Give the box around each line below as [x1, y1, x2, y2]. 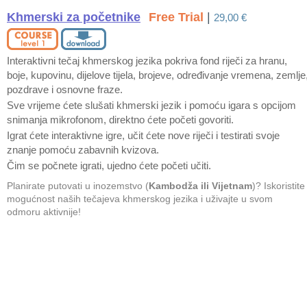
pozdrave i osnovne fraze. [7, 84, 123, 95]
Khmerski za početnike [7, 10, 140, 24]
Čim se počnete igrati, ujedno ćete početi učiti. [7, 160, 211, 171]
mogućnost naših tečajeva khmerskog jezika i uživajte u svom [7, 194, 273, 204]
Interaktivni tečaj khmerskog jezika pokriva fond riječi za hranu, [7, 55, 287, 66]
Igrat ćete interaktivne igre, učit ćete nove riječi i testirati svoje [7, 130, 280, 141]
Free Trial [149, 10, 204, 24]
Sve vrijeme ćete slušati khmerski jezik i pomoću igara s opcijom [7, 99, 296, 111]
